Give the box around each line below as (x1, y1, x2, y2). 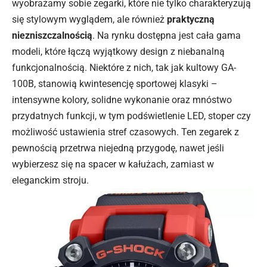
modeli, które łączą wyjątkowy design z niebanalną (12, 45, 225, 57)
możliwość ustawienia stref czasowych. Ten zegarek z (12, 126, 239, 138)
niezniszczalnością (12, 29, 92, 41)
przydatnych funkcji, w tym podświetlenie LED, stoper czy (12, 110, 251, 122)
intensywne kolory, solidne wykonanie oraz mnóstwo (12, 94, 232, 105)
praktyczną (167, 13, 215, 25)
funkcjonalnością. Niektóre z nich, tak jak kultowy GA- (12, 61, 236, 73)
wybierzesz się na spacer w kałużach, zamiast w (12, 158, 214, 170)
